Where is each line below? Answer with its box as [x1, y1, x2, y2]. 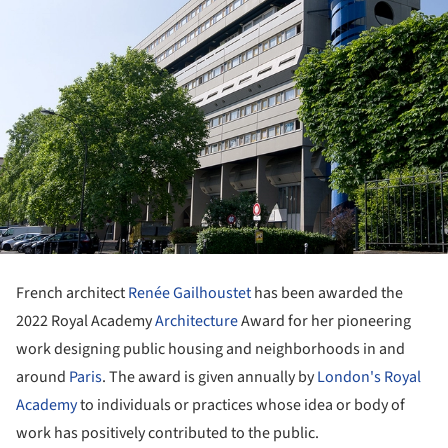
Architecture [155, 310, 238, 333]
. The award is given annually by [102, 366, 317, 389]
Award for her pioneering [238, 310, 411, 333]
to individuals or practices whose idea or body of [77, 394, 405, 417]
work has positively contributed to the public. [16, 422, 319, 445]
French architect [16, 282, 128, 305]
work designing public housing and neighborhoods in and [16, 338, 405, 361]
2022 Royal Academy [16, 310, 155, 333]
